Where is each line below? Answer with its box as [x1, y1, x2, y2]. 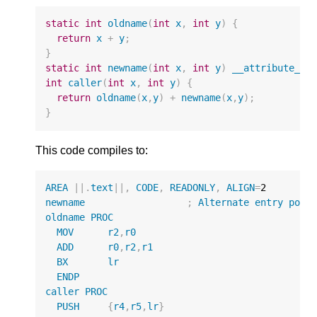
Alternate [198, 197, 250, 209]
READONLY [170, 182, 216, 194]
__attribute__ [232, 62, 306, 74]
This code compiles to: [35, 144, 148, 156]
